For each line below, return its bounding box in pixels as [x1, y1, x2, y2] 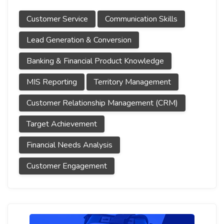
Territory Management [94, 76, 171, 87]
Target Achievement [26, 118, 97, 129]
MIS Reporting [26, 76, 77, 87]
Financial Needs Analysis [26, 139, 112, 150]
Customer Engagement [26, 160, 107, 171]
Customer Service [26, 13, 88, 24]
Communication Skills [105, 13, 177, 24]
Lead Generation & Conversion [26, 34, 131, 45]
